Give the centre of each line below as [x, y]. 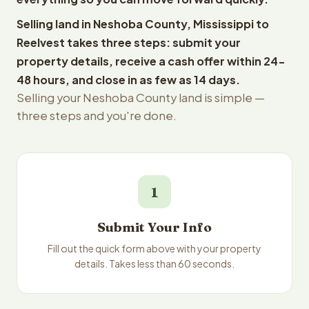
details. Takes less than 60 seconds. [154, 263]
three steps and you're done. [97, 116]
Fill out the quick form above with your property [154, 248]
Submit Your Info [154, 227]
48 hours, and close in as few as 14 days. [128, 80]
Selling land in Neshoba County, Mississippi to [143, 24]
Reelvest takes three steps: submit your [129, 42]
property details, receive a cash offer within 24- [151, 61]
